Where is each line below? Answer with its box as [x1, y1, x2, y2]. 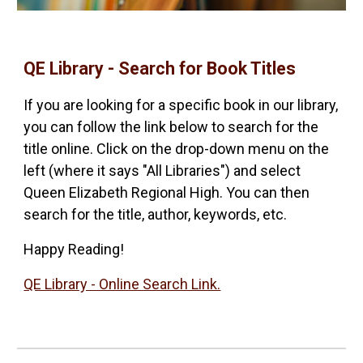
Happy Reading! [23, 240, 125, 258]
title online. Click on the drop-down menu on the [23, 139, 330, 157]
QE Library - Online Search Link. [23, 275, 221, 293]
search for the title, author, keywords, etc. [23, 205, 291, 223]
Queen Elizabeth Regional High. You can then [23, 183, 310, 201]
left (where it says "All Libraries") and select [23, 161, 301, 179]
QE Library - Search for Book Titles [23, 58, 297, 79]
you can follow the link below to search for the [23, 117, 319, 135]
